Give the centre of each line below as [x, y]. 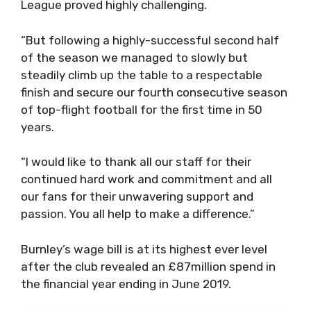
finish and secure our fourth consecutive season [154, 92]
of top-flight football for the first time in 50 [142, 109]
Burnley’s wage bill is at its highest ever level [144, 249]
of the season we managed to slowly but [134, 57]
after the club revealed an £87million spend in [148, 266]
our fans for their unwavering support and [137, 197]
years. [37, 127]
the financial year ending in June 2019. [126, 284]
